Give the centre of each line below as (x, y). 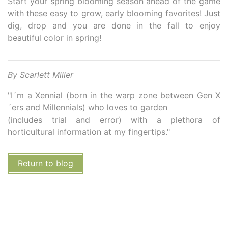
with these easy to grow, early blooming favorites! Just (114, 13)
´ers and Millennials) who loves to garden (88, 107)
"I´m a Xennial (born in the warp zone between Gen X (114, 95)
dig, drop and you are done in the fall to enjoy (114, 25)
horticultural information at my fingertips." (89, 132)
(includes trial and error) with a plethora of (114, 119)
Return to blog (46, 163)
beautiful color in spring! (54, 37)
